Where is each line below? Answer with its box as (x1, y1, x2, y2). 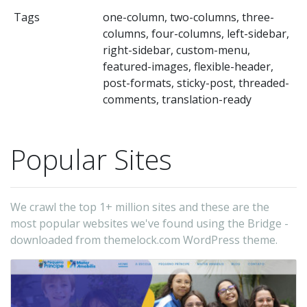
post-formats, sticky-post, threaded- (102, 75, 289, 90)
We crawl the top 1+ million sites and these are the (10, 199, 269, 214)
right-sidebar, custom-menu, (102, 42, 250, 58)
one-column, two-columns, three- (102, 9, 274, 25)
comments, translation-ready (102, 91, 251, 107)
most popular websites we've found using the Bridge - (10, 215, 288, 231)
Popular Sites (10, 140, 172, 178)
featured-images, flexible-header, (102, 58, 273, 74)
